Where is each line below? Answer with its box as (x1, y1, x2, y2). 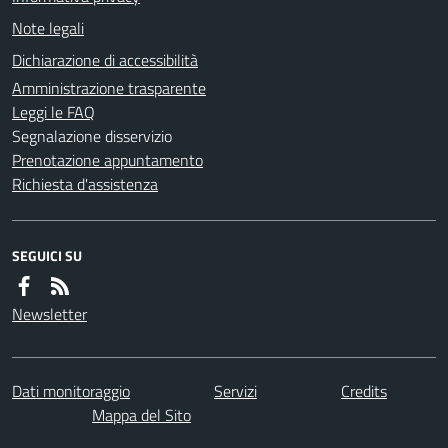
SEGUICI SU (12, 245, 82, 266)
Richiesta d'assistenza (12, 172, 158, 196)
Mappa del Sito (92, 402, 191, 427)
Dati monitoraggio (12, 378, 130, 403)
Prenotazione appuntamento (12, 148, 203, 172)
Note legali (12, 16, 84, 40)
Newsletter (12, 302, 87, 326)
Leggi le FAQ (12, 100, 95, 124)
